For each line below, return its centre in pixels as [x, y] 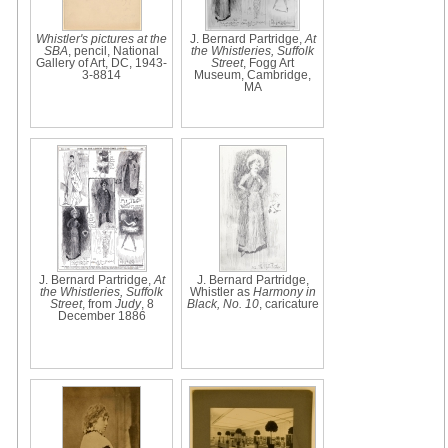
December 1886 [101, 315]
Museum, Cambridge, [252, 74]
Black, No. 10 [222, 303]
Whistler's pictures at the [101, 38]
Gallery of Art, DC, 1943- [101, 62]
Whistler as [221, 291]
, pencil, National [113, 50]
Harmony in [284, 291]
